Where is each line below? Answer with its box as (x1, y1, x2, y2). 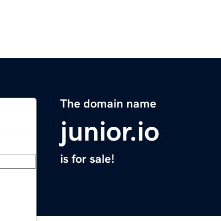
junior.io (60, 117, 159, 146)
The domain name (60, 98, 156, 110)
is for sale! (60, 153, 114, 165)
